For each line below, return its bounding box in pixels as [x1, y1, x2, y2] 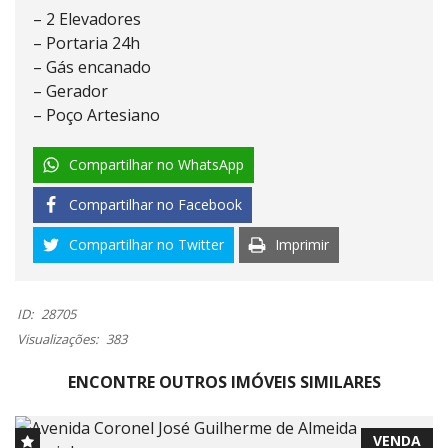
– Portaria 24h [33, 32, 140, 54]
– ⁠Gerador [33, 80, 108, 102]
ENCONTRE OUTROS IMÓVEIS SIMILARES [67, 371, 381, 393]
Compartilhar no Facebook [69, 195, 242, 214]
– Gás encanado [33, 56, 151, 78]
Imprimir [275, 235, 329, 254]
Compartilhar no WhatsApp [69, 155, 244, 174]
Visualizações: [17, 330, 98, 348]
